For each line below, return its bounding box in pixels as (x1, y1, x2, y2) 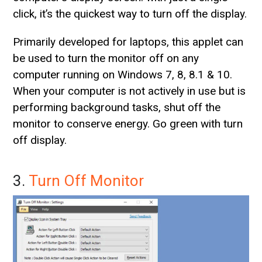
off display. (13, 133, 67, 147)
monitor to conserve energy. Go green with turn (13, 117, 243, 131)
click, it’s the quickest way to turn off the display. (13, 7, 247, 21)
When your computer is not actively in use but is (13, 84, 246, 98)
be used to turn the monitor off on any (13, 51, 199, 65)
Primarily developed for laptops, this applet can (13, 35, 244, 49)
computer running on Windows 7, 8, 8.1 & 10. (13, 68, 233, 82)
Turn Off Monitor (29, 172, 144, 190)
